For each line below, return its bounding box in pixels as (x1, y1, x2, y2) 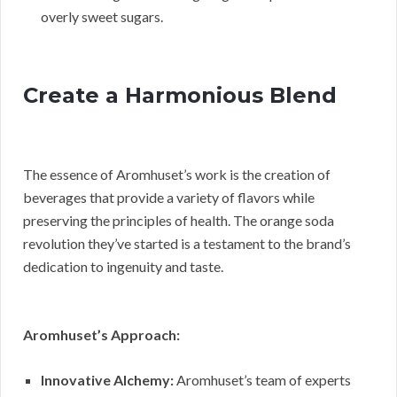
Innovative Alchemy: (41, 370, 174, 388)
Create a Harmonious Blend (23, 82, 337, 108)
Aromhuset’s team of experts (174, 370, 351, 388)
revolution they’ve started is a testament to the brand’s (23, 234, 351, 252)
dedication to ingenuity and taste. (23, 257, 223, 275)
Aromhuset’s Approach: (23, 325, 180, 343)
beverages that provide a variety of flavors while (23, 188, 315, 206)
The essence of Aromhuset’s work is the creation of (23, 165, 331, 183)
